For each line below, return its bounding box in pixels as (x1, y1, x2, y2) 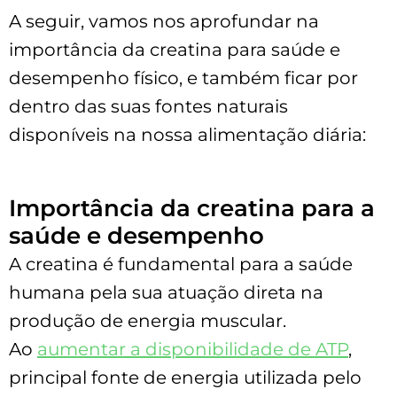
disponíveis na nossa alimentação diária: (9, 123, 366, 145)
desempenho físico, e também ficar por (9, 66, 358, 89)
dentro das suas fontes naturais (9, 95, 288, 117)
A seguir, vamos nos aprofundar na (9, 10, 319, 32)
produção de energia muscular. (9, 309, 286, 331)
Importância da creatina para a (9, 193, 375, 222)
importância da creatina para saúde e (9, 38, 340, 60)
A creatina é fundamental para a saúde (9, 253, 353, 275)
